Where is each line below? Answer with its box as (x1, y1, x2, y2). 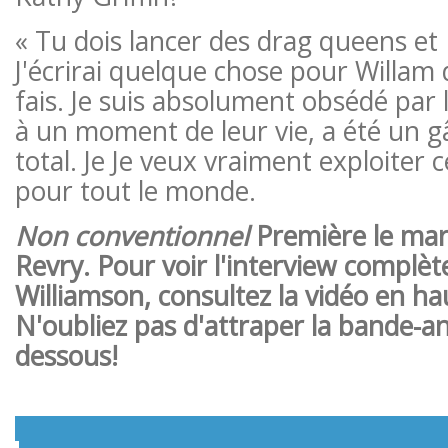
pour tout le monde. (14, 172, 256, 209)
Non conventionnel (14, 217, 249, 254)
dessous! (14, 337, 118, 374)
